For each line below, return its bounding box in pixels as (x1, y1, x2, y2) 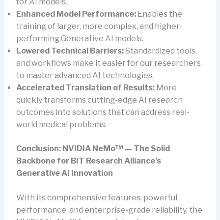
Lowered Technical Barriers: (16, 46, 124, 55)
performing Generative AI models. (16, 33, 143, 43)
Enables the (136, 9, 182, 19)
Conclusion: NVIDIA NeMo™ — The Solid (16, 143, 170, 153)
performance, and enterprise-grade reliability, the (16, 205, 202, 215)
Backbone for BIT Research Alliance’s (16, 156, 161, 165)
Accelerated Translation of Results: (16, 82, 155, 92)
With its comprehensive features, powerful (16, 193, 177, 203)
